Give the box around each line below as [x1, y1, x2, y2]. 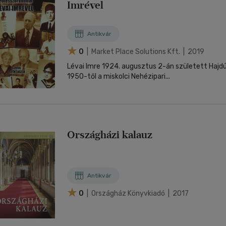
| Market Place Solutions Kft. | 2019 [85, 47, 204, 56]
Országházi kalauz [67, 129, 152, 141]
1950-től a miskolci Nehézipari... [67, 72, 170, 81]
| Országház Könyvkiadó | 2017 [85, 189, 189, 198]
